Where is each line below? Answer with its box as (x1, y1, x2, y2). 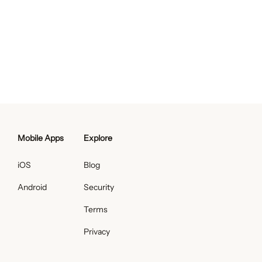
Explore (84, 133, 112, 143)
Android (18, 182, 47, 192)
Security (84, 182, 114, 192)
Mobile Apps (18, 133, 64, 143)
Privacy (84, 226, 110, 237)
